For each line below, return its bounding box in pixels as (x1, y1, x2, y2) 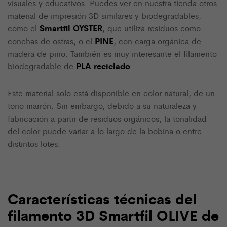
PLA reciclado (76, 60, 130, 72)
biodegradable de (8, 60, 76, 72)
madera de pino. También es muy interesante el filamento (8, 48, 217, 60)
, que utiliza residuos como (102, 22, 201, 34)
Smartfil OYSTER (40, 22, 102, 34)
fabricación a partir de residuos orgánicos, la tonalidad (8, 112, 207, 124)
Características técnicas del (8, 187, 197, 208)
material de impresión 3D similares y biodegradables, (8, 10, 201, 22)
